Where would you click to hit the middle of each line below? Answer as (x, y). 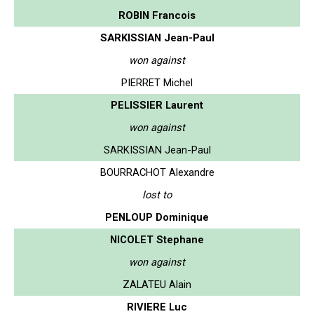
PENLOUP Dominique (157, 217)
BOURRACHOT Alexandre (157, 172)
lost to (157, 194)
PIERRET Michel (157, 82)
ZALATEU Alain (157, 284)
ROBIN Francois (157, 15)
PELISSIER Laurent (157, 105)
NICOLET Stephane (157, 239)
